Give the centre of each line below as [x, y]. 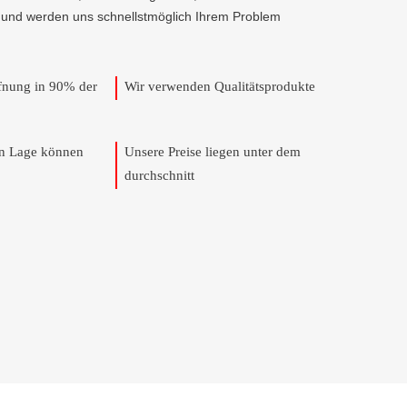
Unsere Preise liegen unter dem [213, 152]
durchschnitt [159, 175]
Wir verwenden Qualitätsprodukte [220, 86]
